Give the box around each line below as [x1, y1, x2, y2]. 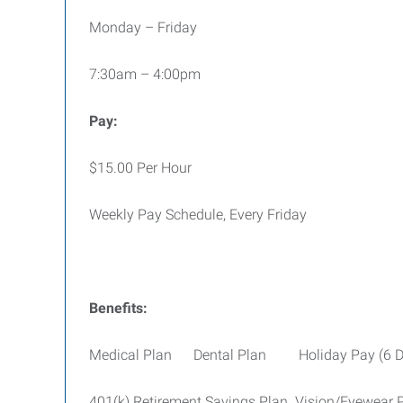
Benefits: [89, 300, 148, 317]
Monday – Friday [89, 19, 197, 36]
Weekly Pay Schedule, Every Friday [89, 206, 307, 223]
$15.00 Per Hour [89, 159, 192, 176]
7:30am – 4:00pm [89, 66, 201, 83]
